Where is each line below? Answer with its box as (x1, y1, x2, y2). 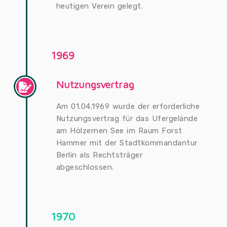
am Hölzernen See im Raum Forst (56, 126, 182, 135)
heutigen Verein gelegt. (56, 2, 143, 11)
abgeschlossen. (56, 163, 114, 172)
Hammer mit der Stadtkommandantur (56, 138, 198, 147)
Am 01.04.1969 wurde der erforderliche (56, 102, 200, 111)
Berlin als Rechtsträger (56, 150, 143, 160)
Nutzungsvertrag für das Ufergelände (56, 114, 198, 123)
